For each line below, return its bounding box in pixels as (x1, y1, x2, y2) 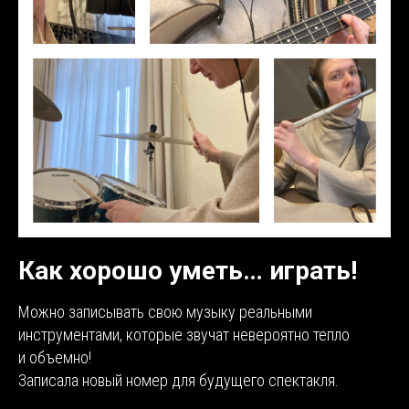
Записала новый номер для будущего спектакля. (18, 371, 339, 390)
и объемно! (18, 348, 91, 367)
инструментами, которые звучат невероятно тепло (18, 325, 350, 344)
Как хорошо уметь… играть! (18, 256, 357, 286)
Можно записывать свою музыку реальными (18, 302, 312, 321)
